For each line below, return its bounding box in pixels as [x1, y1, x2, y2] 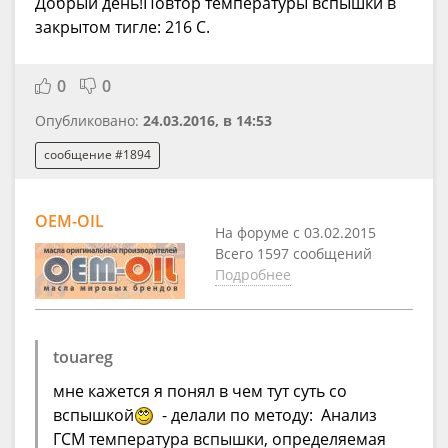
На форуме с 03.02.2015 [215, 222, 376, 242]
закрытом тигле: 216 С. [35, 16, 214, 39]
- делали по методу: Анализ [154, 403, 377, 426]
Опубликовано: [35, 111, 143, 131]
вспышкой [53, 403, 134, 426]
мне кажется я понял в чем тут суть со [53, 379, 347, 402]
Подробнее [215, 264, 291, 284]
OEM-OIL [35, 209, 104, 232]
